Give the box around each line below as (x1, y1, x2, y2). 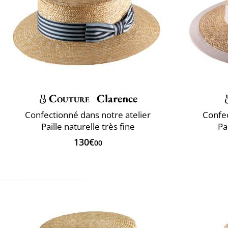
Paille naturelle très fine (41, 120, 135, 132)
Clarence (94, 91, 138, 106)
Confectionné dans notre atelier (25, 108, 151, 121)
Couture (48, 91, 90, 106)
